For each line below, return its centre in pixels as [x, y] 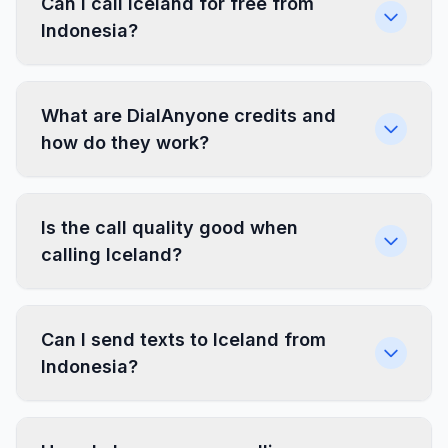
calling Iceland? [111, 254]
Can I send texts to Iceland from [183, 339]
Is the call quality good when [169, 227]
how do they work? [125, 142]
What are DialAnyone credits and [188, 115]
